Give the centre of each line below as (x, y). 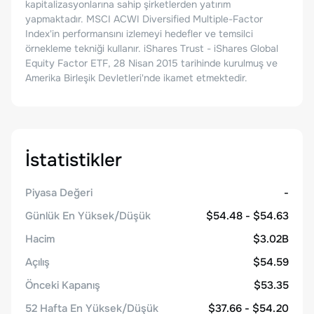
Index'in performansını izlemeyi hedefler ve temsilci (139, 34)
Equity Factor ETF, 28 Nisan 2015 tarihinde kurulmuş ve (151, 63)
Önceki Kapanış (63, 285)
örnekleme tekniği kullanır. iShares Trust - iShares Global (152, 48)
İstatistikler (74, 160)
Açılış (37, 262)
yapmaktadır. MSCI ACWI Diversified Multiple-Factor (144, 19)
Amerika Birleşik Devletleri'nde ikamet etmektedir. (136, 78)
